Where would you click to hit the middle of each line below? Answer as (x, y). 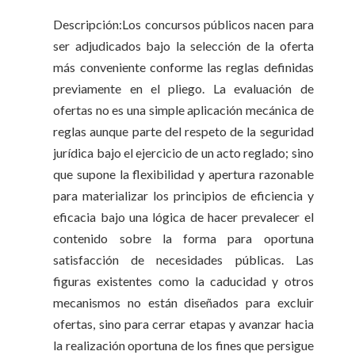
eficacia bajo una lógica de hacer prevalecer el (183, 216)
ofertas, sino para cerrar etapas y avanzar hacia (183, 323)
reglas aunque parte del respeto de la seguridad (183, 131)
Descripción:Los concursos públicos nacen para (183, 24)
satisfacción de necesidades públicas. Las (183, 259)
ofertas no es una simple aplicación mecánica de (183, 109)
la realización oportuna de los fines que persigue (183, 345)
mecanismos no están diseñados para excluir (183, 302)
